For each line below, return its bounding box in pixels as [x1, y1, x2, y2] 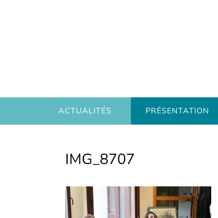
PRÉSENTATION [145, 106, 209, 116]
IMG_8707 [65, 149, 135, 169]
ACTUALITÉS [58, 106, 111, 116]
